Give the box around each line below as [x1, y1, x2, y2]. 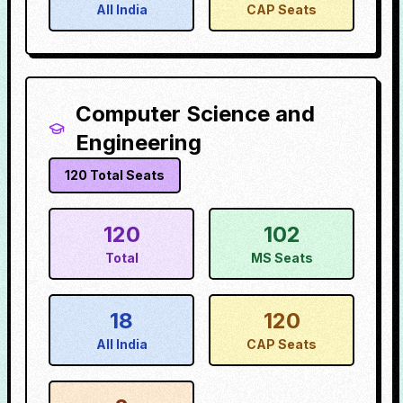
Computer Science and [76, 101, 316, 127]
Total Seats [87, 167, 165, 183]
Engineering [76, 130, 202, 156]
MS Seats [250, 250, 313, 265]
